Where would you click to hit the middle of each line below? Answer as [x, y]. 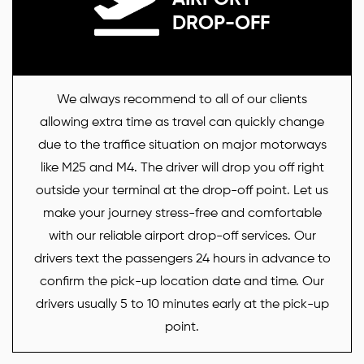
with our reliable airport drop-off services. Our [182, 237]
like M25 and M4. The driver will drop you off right [182, 169]
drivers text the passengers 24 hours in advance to [182, 260]
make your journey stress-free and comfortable [182, 214]
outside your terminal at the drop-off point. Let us [182, 191]
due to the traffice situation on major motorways [182, 146]
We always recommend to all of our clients [182, 100]
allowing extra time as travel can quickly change [182, 123]
